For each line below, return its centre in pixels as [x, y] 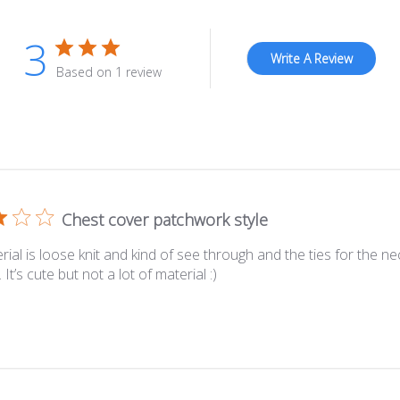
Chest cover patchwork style [164, 220]
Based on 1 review [109, 72]
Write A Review [312, 59]
